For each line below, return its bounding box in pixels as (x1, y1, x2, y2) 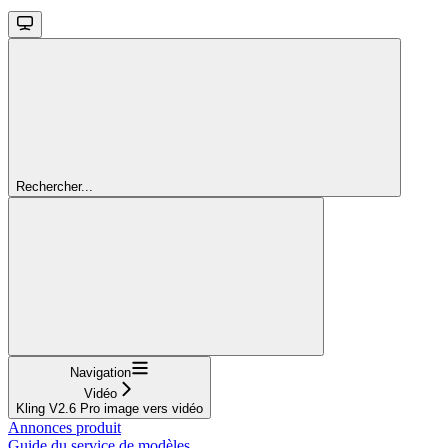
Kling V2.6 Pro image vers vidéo (16, 400, 203, 416)
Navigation (70, 364, 131, 380)
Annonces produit (8, 418, 121, 436)
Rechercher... (16, 178, 93, 194)
